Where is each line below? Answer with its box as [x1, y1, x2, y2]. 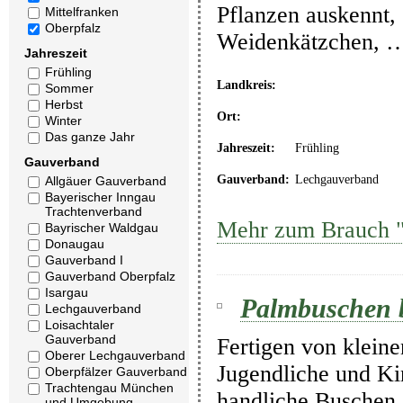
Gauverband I [45, 253, 123, 267]
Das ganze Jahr [45, 130, 135, 144]
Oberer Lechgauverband [45, 348, 185, 363]
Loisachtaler [45, 318, 114, 332]
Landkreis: [216, 77, 276, 92]
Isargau [45, 285, 88, 300]
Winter [45, 113, 82, 128]
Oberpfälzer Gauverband [45, 364, 187, 379]
